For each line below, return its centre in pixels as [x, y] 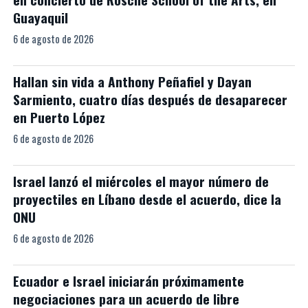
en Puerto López [59, 117]
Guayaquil [40, 18]
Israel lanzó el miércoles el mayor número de [141, 181]
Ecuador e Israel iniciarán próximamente [128, 281]
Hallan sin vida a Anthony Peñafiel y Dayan [132, 81]
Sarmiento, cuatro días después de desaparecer [150, 99]
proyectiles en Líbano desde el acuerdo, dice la [147, 199]
